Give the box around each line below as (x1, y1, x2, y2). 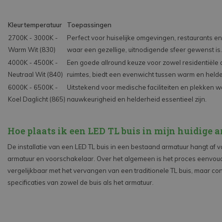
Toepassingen (67, 21, 111, 29)
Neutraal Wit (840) (8, 70, 63, 79)
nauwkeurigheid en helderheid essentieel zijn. (67, 95, 207, 104)
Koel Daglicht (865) (8, 95, 65, 104)
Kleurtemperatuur (8, 21, 62, 29)
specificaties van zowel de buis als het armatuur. (7, 178, 154, 187)
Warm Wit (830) (8, 46, 55, 54)
